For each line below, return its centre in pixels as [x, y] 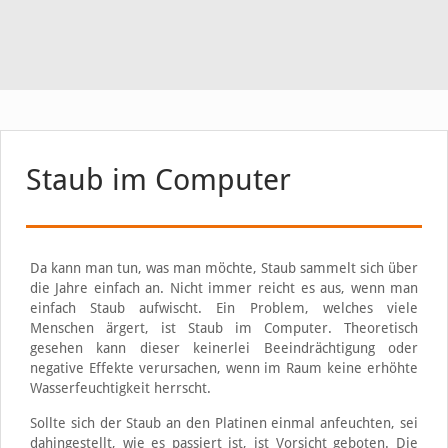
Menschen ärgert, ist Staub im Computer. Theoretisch [224, 328]
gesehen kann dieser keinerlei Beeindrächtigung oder [224, 348]
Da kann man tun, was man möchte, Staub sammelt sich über [224, 268]
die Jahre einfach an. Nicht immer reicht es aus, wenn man [224, 288]
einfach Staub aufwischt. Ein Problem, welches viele [224, 308]
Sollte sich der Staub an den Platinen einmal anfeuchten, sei [224, 423]
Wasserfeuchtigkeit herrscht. [120, 388]
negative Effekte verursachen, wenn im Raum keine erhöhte [224, 368]
